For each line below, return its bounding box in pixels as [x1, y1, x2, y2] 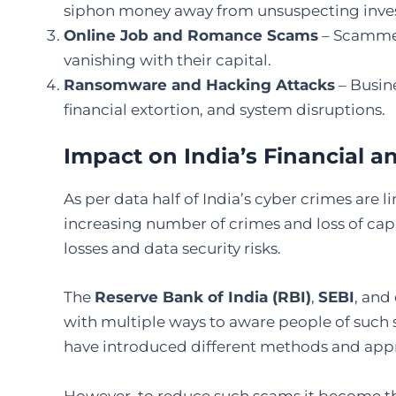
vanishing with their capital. [64, 50, 271, 69]
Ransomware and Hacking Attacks [64, 75, 335, 94]
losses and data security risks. [64, 240, 281, 258]
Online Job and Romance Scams [64, 26, 318, 44]
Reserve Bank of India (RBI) [95, 288, 311, 307]
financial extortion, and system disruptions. [64, 100, 385, 118]
